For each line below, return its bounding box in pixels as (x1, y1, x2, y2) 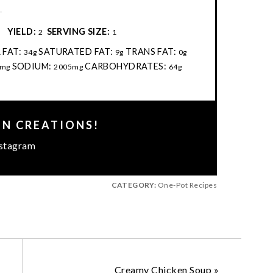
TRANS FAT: (125, 46, 177, 57)
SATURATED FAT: (38, 46, 113, 57)
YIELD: (7, 26, 37, 37)
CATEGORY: (111, 180, 156, 190)
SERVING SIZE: (46, 26, 110, 37)
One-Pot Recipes (156, 180, 217, 190)
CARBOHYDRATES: (85, 60, 167, 71)
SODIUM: (12, 60, 52, 71)
